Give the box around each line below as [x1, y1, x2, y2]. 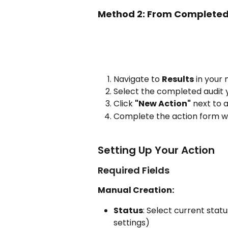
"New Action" [135, 98, 191, 110]
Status [113, 205, 143, 217]
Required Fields [98, 163, 169, 177]
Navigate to [113, 73, 162, 85]
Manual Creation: [98, 184, 174, 196]
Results [162, 73, 194, 85]
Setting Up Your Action [98, 142, 215, 157]
